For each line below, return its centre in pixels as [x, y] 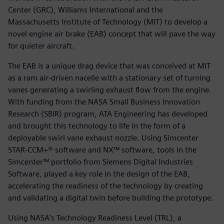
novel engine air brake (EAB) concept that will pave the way [112, 33]
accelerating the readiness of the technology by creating [105, 185]
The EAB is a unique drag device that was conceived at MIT [109, 65]
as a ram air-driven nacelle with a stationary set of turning [109, 77]
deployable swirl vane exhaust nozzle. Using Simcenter [103, 137]
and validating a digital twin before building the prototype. [111, 197]
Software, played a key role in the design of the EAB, [99, 173]
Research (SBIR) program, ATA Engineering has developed [108, 113]
